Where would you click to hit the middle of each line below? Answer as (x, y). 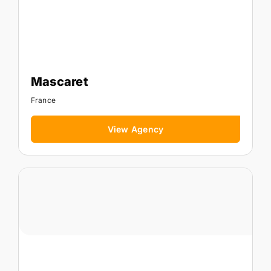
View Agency (135, 129)
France (43, 100)
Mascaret (59, 81)
